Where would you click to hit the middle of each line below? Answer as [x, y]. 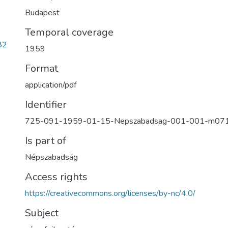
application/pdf [51, 85]
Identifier [46, 105]
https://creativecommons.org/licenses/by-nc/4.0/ [110, 193]
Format [41, 68]
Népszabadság [51, 157]
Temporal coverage [69, 32]
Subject [42, 213]
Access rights [56, 177]
